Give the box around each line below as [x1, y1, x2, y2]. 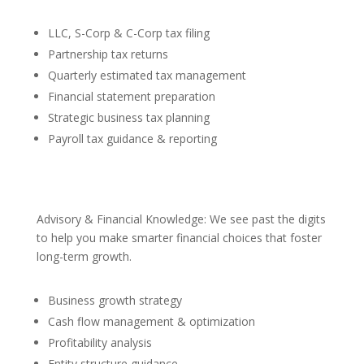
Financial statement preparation [47, 89, 215, 105]
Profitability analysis [47, 335, 152, 351]
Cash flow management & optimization [47, 314, 255, 330]
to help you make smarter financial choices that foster [36, 230, 322, 246]
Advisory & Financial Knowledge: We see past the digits [36, 211, 326, 227]
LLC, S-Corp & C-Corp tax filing [47, 25, 210, 41]
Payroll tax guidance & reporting [47, 131, 217, 147]
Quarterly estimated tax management [47, 67, 246, 84]
